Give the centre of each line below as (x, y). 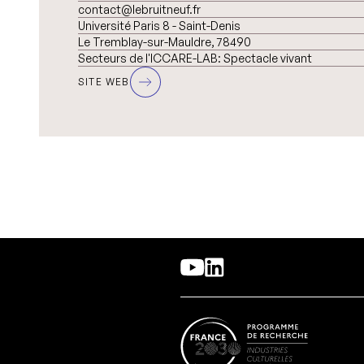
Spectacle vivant (266, 58)
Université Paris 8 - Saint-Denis (159, 26)
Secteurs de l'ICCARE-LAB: (149, 58)
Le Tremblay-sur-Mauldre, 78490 (165, 42)
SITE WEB (104, 82)
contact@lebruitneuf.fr (139, 9)
